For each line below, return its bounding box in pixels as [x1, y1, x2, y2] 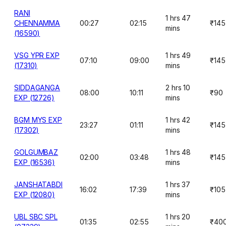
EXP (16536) [14, 158, 55, 166]
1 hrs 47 [165, 14, 191, 22]
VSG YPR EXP [14, 51, 60, 60]
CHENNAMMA [14, 19, 61, 27]
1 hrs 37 [165, 180, 191, 189]
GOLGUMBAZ [14, 148, 59, 156]
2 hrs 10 [165, 83, 191, 92]
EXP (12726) [14, 93, 55, 102]
